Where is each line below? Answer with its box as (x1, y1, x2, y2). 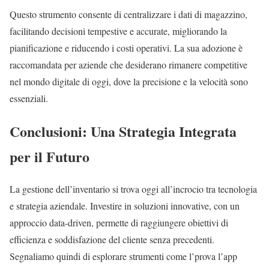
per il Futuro (10, 145, 89, 167)
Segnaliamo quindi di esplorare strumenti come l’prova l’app (10, 250, 237, 263)
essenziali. (10, 91, 48, 104)
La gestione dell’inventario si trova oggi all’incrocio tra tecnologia (10, 183, 257, 196)
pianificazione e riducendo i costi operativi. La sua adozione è (10, 41, 243, 54)
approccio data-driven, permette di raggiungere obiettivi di (10, 216, 228, 229)
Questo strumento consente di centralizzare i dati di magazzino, (10, 7, 247, 20)
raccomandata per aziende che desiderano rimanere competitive (10, 58, 247, 71)
